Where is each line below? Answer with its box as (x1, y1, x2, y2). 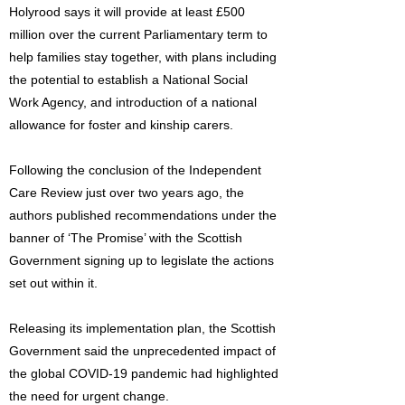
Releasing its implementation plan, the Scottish (9, 321, 276, 335)
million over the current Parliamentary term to (9, 27, 268, 42)
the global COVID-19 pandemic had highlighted (9, 366, 278, 381)
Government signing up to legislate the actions (9, 253, 274, 268)
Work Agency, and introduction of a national (9, 95, 257, 109)
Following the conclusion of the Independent (9, 163, 261, 177)
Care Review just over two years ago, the (9, 185, 244, 200)
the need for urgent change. (9, 389, 169, 403)
